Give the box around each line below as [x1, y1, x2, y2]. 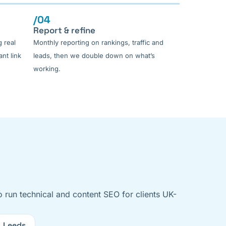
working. [33, 65, 61, 73]
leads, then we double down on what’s [33, 51, 155, 60]
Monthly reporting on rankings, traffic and [33, 38, 163, 47]
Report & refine [33, 25, 95, 36]
